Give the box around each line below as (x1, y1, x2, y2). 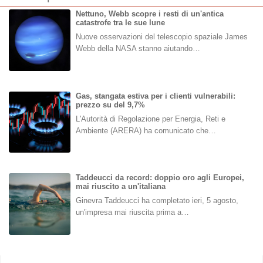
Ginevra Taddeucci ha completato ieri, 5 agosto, (75, 196, 238, 205)
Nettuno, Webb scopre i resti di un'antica (75, 9, 224, 19)
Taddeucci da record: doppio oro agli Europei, (75, 173, 244, 183)
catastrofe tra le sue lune (75, 18, 165, 28)
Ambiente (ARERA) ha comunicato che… (75, 126, 216, 135)
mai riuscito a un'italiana (75, 182, 166, 191)
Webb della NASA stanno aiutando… (75, 44, 200, 53)
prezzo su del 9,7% (75, 100, 145, 109)
